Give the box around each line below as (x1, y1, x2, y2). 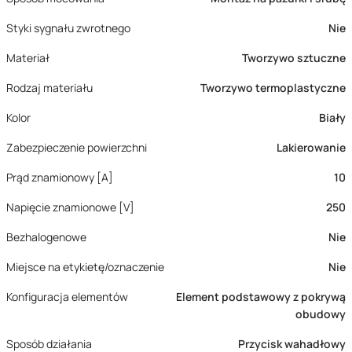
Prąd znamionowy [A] (6, 170, 113, 185)
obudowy (295, 306, 346, 321)
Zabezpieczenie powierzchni (6, 140, 147, 155)
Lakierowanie (277, 140, 346, 155)
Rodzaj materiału (6, 80, 93, 95)
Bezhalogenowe (6, 229, 86, 244)
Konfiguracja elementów (6, 289, 128, 304)
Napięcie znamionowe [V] (6, 200, 134, 214)
